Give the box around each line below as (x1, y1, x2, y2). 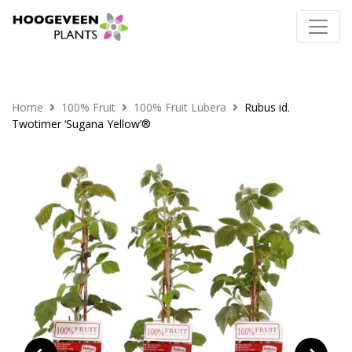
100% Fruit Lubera (134, 100, 226, 115)
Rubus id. (244, 100, 290, 115)
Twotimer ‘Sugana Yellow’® (12, 116, 151, 131)
